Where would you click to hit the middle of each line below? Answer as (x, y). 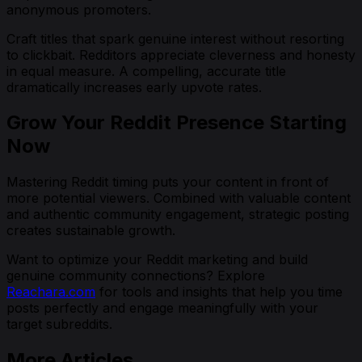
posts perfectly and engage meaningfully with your (162, 308)
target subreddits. (59, 324)
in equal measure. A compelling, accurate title (146, 71)
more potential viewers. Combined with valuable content (179, 198)
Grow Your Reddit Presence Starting (177, 123)
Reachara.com (51, 292)
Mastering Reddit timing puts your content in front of (168, 182)
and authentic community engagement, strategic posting (178, 215)
